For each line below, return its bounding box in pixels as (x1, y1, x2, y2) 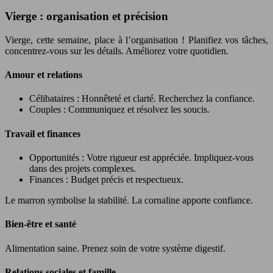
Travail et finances (5, 128, 80, 139)
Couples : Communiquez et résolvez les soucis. (29, 104, 210, 115)
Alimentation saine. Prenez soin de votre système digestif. (5, 243, 225, 253)
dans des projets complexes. (29, 163, 136, 174)
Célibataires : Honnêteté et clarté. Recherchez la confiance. (29, 93, 255, 104)
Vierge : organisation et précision (5, 10, 168, 23)
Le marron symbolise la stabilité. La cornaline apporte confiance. (5, 195, 253, 205)
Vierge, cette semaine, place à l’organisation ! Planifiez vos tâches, (5, 34, 268, 45)
